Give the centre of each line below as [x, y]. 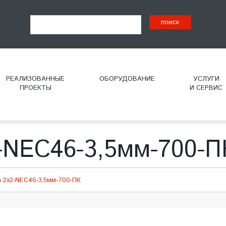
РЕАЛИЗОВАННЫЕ [35, 79]
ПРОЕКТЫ [35, 88]
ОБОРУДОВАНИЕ [127, 79]
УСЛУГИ [206, 79]
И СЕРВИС [206, 88]
